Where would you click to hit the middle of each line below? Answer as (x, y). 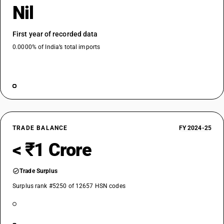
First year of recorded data (55, 34)
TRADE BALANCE (40, 128)
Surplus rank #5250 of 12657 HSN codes (69, 186)
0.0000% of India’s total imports (56, 47)
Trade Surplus (38, 171)
